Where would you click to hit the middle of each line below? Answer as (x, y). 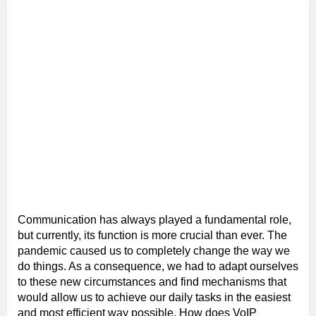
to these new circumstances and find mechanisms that (152, 281)
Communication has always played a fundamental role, (154, 219)
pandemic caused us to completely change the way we (154, 250)
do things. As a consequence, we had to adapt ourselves (158, 266)
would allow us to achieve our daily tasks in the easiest (154, 297)
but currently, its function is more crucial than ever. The (152, 235)
